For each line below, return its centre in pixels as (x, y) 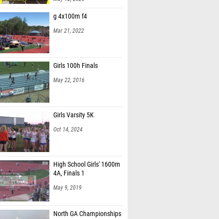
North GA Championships (87, 214)
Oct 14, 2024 (68, 130)
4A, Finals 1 (69, 173)
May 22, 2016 (69, 80)
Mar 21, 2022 (69, 31)
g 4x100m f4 (70, 16)
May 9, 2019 (67, 188)
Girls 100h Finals (76, 66)
